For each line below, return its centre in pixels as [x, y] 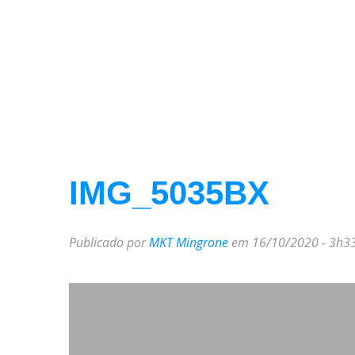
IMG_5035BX [169, 193]
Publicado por [109, 242]
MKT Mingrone [189, 242]
